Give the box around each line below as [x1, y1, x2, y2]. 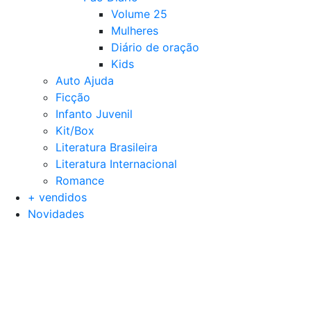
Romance [56, 173, 104, 187]
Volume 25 [111, 6, 167, 21]
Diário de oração [111, 40, 199, 54]
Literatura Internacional [56, 156, 177, 171]
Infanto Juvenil [56, 106, 133, 121]
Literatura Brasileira [56, 140, 158, 154]
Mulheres [111, 23, 158, 37]
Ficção [56, 90, 90, 104]
